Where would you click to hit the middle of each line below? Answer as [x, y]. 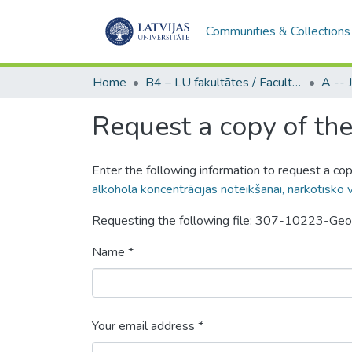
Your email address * [148, 326]
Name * [113, 252]
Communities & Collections [278, 31]
